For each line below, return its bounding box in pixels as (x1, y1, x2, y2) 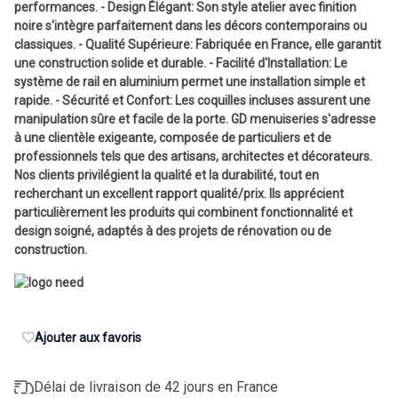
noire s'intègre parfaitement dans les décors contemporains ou (14, 18, 367, 33)
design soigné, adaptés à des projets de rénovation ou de (14, 223, 331, 238)
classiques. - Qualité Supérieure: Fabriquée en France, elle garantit (14, 36, 381, 52)
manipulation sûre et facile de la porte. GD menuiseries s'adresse (14, 111, 376, 126)
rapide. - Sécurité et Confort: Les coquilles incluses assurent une (14, 92, 370, 107)
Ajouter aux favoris (35, 330, 141, 345)
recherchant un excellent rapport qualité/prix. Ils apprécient (14, 186, 344, 201)
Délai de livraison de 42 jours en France (34, 378, 278, 395)
